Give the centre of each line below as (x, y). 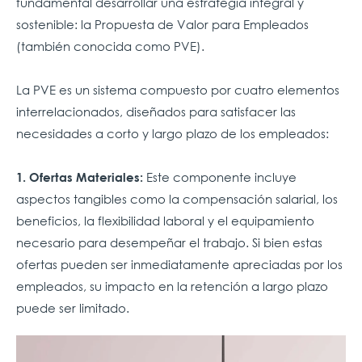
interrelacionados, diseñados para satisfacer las (156, 112)
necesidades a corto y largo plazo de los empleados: (173, 134)
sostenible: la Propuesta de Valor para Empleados (162, 25)
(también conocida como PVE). (110, 46)
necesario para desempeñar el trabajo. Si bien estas (169, 243)
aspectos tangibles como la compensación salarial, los (177, 199)
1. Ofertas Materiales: (80, 177)
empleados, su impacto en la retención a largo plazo (172, 286)
